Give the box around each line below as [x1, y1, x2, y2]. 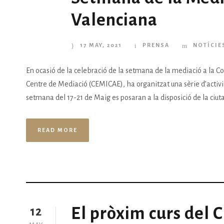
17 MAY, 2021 [80, 42, 122, 48]
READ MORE [37, 127, 77, 133]
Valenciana [71, 10, 157, 29]
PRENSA [142, 42, 169, 48]
